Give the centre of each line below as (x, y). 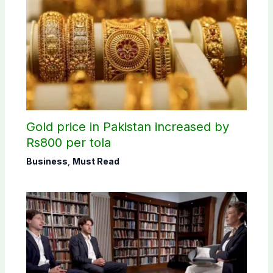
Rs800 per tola (68, 143)
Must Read (96, 161)
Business (47, 161)
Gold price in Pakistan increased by (127, 127)
